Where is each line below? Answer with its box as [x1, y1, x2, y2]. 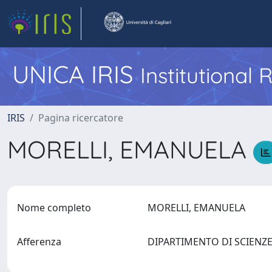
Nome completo [17, 201, 91, 214]
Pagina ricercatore [38, 111, 123, 124]
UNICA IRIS [12, 59, 140, 89]
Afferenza [17, 235, 61, 248]
